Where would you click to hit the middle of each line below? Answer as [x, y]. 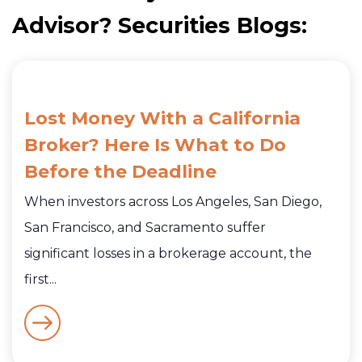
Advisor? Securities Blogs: [160, 25]
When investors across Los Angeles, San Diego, [173, 202]
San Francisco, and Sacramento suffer [145, 228]
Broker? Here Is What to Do [155, 145]
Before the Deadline [120, 172]
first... [40, 280]
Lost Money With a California [162, 119]
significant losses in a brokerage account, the [168, 254]
